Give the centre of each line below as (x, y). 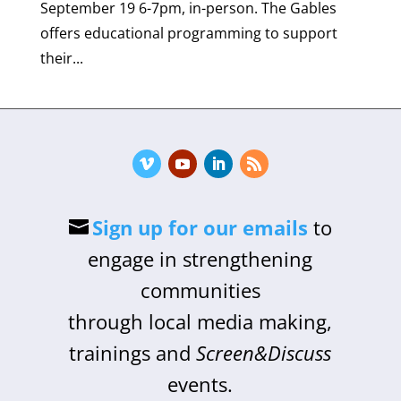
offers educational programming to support (188, 33)
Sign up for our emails (200, 227)
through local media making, (200, 321)
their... (61, 58)
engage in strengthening (200, 259)
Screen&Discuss (264, 353)
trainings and (133, 353)
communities (200, 290)
